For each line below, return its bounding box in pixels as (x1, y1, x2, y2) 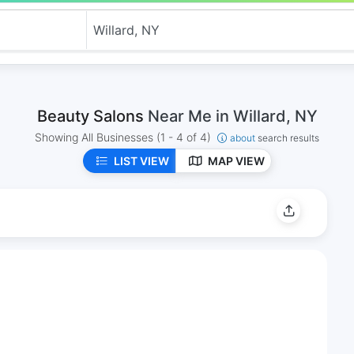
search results (258, 132, 319, 144)
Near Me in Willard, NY (147, 107, 318, 126)
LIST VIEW (113, 154, 169, 168)
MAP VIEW (207, 154, 265, 168)
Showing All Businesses (35, 130, 156, 144)
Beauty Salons (36, 107, 148, 126)
